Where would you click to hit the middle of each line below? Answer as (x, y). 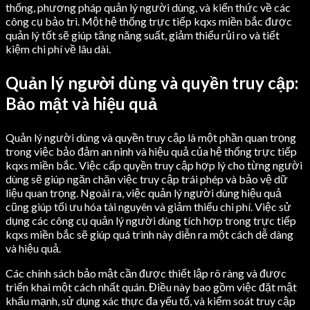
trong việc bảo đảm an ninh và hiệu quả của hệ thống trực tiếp (151, 152)
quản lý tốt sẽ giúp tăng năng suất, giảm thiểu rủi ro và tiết (143, 35)
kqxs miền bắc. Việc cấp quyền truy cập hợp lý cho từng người (154, 165)
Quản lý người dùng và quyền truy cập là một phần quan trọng (151, 138)
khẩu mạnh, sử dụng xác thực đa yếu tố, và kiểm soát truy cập (151, 301)
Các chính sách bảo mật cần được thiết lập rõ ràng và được (146, 273)
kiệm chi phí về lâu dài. (58, 49)
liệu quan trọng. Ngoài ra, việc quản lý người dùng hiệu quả (144, 193)
